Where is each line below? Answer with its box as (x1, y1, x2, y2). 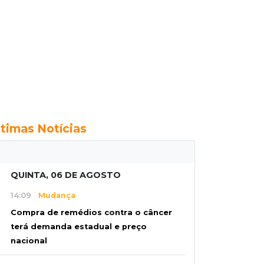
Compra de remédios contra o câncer (11, 208, 172, 217)
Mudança (31, 190, 75, 200)
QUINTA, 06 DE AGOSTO (11, 170, 121, 180)
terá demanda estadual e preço (11, 222, 147, 232)
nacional (11, 236, 47, 246)
